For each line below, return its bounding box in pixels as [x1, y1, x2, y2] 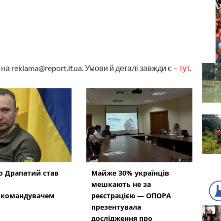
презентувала [91, 202, 141, 212]
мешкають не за [91, 179, 151, 189]
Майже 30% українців [91, 168, 169, 178]
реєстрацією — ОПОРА [91, 190, 171, 200]
